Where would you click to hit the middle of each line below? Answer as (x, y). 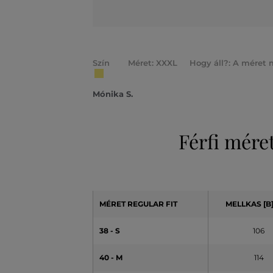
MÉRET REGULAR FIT (138, 204)
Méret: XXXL (153, 62)
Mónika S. (113, 94)
